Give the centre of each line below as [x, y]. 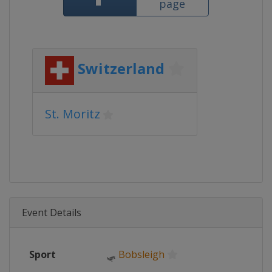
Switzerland [121, 69]
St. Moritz [73, 114]
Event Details [52, 212]
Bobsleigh [141, 254]
